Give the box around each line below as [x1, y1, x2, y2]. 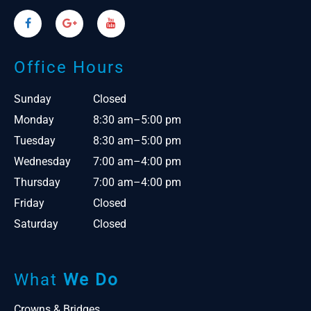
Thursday [14, 176, 60, 190]
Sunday [14, 92, 51, 106]
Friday [14, 196, 44, 210]
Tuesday [14, 134, 56, 148]
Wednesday [14, 155, 71, 169]
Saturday [14, 217, 58, 231]
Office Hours [14, 58, 124, 78]
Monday [14, 113, 54, 127]
